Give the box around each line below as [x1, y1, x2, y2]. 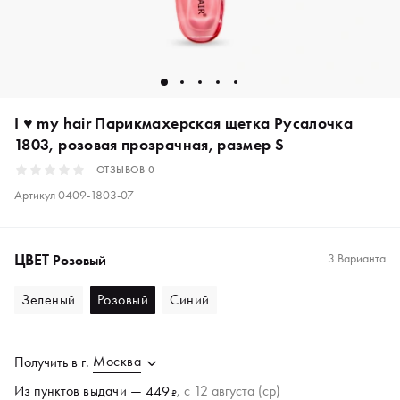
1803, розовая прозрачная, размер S [14, 134, 285, 154]
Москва [93, 352, 141, 371]
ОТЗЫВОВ [96, 162, 148, 177]
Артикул [14, 187, 58, 203]
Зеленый [21, 290, 76, 309]
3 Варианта [328, 250, 386, 266]
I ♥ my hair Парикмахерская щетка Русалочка [14, 112, 354, 133]
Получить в [14, 352, 81, 371]
